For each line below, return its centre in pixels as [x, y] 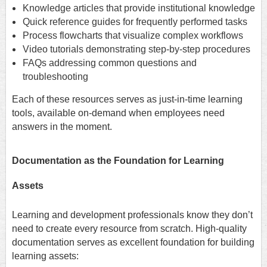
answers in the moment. [62, 127]
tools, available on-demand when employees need [118, 113]
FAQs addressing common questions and [110, 63]
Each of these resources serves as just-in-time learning [127, 100]
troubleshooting [55, 77]
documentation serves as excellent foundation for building [133, 243]
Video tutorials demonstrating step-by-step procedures [136, 49]
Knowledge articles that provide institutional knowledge [139, 8]
